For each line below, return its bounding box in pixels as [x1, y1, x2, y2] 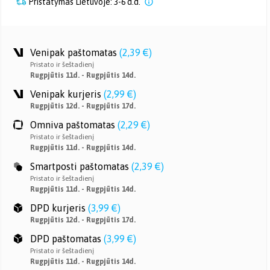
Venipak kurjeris [30, 89, 101, 99]
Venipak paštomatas [30, 47, 117, 58]
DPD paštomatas [30, 233, 101, 244]
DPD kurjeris [30, 202, 86, 213]
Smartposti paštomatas [30, 161, 129, 172]
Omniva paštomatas [30, 119, 115, 130]
